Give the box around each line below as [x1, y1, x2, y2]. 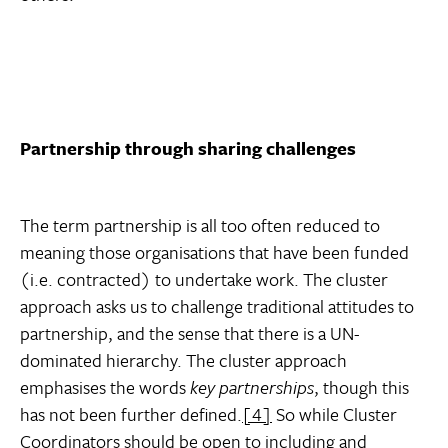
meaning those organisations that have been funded [20, 239, 409, 266]
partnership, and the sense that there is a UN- [20, 320, 360, 347]
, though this [314, 374, 409, 401]
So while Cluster [272, 401, 397, 428]
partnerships [219, 374, 314, 401]
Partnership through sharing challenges [20, 135, 356, 162]
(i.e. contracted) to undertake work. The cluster [20, 266, 388, 293]
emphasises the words [20, 374, 190, 401]
